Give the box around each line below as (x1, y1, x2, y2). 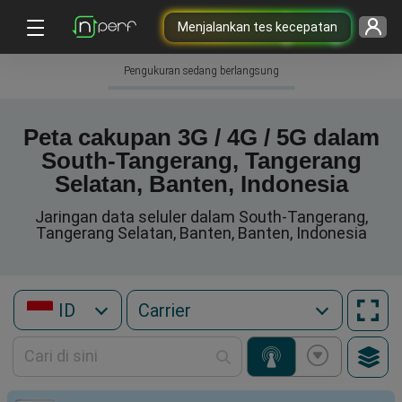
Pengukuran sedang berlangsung (123, 65, 279, 77)
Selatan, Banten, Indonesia (54, 170, 348, 197)
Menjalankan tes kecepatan (177, 19, 337, 34)
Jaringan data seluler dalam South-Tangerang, (34, 207, 368, 226)
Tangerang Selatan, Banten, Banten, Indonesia (35, 223, 367, 242)
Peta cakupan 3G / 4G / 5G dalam (22, 124, 380, 151)
